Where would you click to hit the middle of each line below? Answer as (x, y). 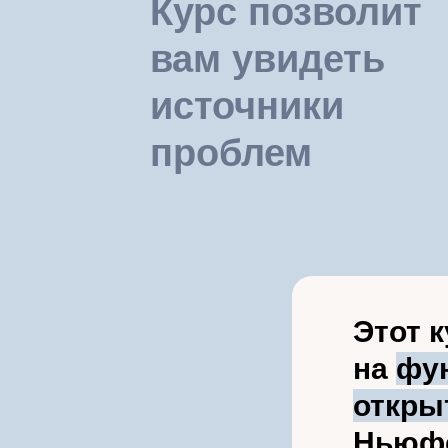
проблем (231, 153)
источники (247, 106)
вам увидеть (267, 59)
